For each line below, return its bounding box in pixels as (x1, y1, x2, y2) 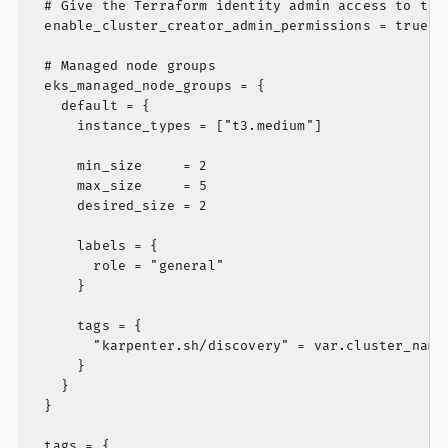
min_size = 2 (28, 158, 208, 175)
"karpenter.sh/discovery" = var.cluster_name (28, 338, 445, 355)
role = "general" (28, 258, 224, 275)
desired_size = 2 (28, 198, 208, 215)
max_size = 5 (28, 178, 208, 195)
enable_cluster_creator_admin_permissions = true (28, 18, 428, 35)
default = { (28, 98, 151, 115)
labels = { (28, 238, 159, 255)
